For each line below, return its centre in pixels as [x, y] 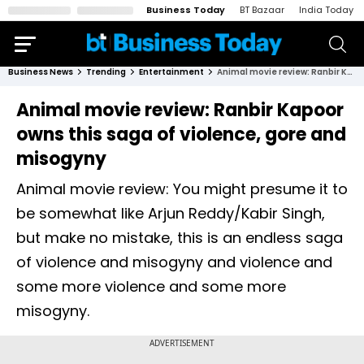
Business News [41, 72]
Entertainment [171, 72]
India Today [326, 10]
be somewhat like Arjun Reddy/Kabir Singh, [171, 213]
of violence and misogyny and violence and [174, 262]
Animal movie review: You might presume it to [182, 189]
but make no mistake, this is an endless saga [180, 238]
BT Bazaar [262, 10]
